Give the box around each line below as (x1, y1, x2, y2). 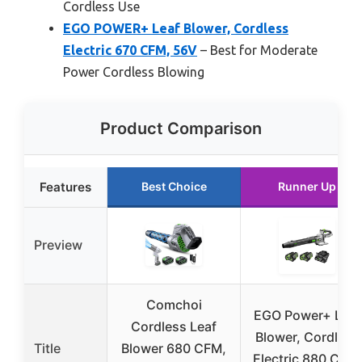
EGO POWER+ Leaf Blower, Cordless (63, 20, 288, 36)
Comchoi (145, 296, 202, 313)
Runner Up (278, 179, 336, 193)
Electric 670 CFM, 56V (63, 42, 197, 57)
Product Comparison (100, 118, 262, 138)
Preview (34, 236, 82, 253)
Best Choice (141, 179, 207, 193)
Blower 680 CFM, (121, 339, 226, 356)
